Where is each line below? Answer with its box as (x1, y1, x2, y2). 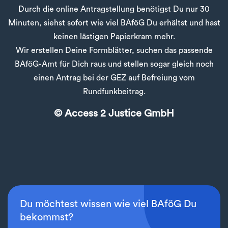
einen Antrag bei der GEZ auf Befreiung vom (33, 74, 195, 82)
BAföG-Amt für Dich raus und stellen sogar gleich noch (14, 60, 214, 69)
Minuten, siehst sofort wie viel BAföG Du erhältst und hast (8, 19, 220, 27)
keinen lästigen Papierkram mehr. (53, 33, 175, 41)
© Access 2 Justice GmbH (54, 108, 174, 119)
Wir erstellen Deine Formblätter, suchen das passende (15, 46, 213, 55)
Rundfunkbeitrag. (82, 88, 146, 96)
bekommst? (20, 212, 73, 223)
